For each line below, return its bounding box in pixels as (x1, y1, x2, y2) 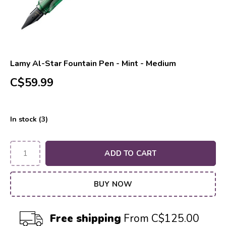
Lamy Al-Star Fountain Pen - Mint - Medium (10, 58, 176, 69)
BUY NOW (93, 179, 133, 189)
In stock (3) (10, 115, 48, 124)
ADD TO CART (104, 148, 157, 158)
